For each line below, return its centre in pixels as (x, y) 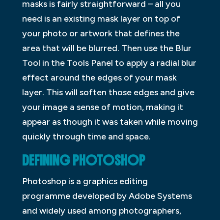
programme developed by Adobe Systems (107, 196)
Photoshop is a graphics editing (85, 181)
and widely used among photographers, (101, 211)
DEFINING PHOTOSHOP (83, 161)
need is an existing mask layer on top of (101, 19)
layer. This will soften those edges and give (108, 93)
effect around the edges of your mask (99, 78)
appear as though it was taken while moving (110, 122)
